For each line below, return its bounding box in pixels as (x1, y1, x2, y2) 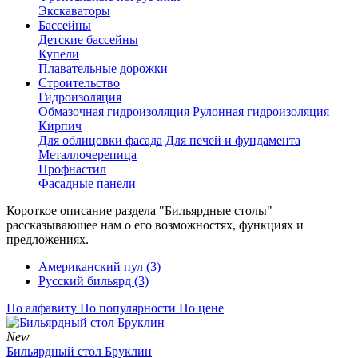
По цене (179, 300, 224, 315)
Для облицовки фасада (38, 133, 162, 147)
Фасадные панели (38, 176, 136, 190)
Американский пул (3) (38, 259, 161, 273)
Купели (38, 46, 79, 61)
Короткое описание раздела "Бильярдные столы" (6, 203, 272, 217)
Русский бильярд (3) (38, 273, 149, 288)
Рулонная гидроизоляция (193, 104, 329, 118)
